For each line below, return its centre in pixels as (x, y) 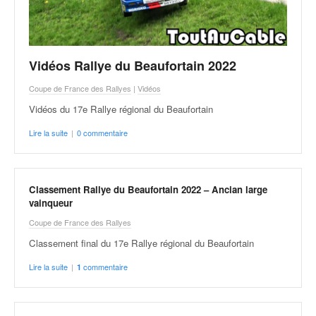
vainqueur (51, 203)
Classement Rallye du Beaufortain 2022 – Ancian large (148, 189)
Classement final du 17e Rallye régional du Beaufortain (141, 243)
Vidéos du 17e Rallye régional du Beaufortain (121, 109)
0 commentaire (102, 132)
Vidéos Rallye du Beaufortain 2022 (133, 65)
